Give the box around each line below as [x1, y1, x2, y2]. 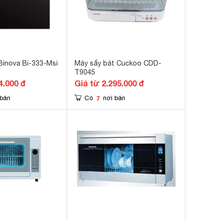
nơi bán [103, 94, 125, 102]
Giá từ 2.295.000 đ [74, 78, 144, 88]
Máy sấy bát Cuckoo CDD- [74, 59, 161, 67]
